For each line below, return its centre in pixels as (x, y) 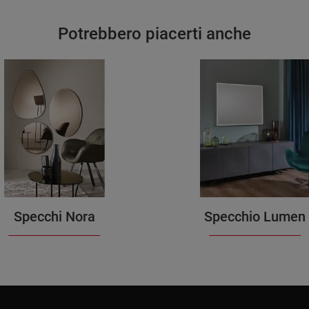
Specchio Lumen (255, 217)
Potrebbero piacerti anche (154, 34)
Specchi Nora (54, 217)
